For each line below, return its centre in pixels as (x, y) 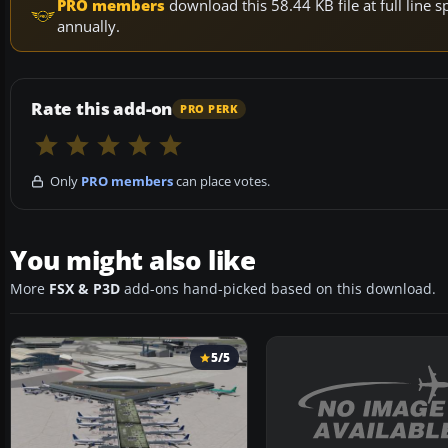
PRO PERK (209, 108)
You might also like (133, 260)
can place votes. (221, 181)
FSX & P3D (84, 289)
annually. (88, 26)
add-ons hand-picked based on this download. (278, 289)
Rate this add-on (102, 109)
